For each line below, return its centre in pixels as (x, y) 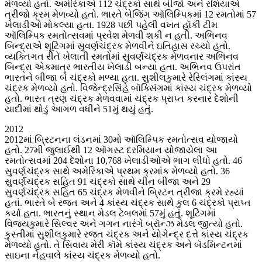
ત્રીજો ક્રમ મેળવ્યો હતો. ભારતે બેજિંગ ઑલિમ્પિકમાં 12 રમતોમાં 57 (130, 15)
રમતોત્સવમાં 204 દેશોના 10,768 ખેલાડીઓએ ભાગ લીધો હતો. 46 (123, 161)
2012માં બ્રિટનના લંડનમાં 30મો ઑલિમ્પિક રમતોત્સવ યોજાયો (121, 140)
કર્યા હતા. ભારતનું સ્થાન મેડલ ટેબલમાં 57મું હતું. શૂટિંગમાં (110, 213)
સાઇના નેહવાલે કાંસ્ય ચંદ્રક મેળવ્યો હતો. (82, 256)
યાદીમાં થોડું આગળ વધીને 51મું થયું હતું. (79, 109)
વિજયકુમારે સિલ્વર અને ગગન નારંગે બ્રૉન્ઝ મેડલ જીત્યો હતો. (124, 224)
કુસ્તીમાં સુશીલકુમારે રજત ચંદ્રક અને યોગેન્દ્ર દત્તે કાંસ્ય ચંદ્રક (127, 235)
